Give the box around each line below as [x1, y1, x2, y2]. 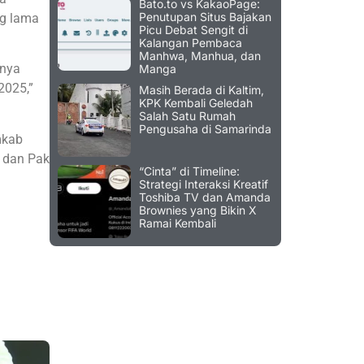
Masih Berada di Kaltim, [139, 83, 264, 97]
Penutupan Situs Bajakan [139, 10, 271, 24]
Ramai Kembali [139, 216, 216, 231]
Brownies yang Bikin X [139, 203, 257, 218]
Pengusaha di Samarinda [139, 122, 271, 136]
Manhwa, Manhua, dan [139, 49, 261, 63]
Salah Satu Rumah [139, 109, 236, 123]
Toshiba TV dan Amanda [139, 190, 271, 205]
